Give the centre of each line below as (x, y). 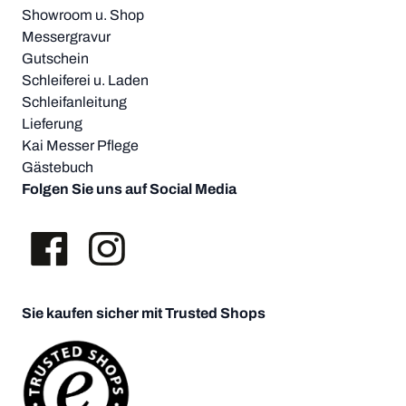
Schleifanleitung (74, 101)
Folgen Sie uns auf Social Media (129, 188)
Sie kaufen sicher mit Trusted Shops (144, 313)
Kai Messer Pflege (80, 145)
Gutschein (55, 58)
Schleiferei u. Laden (85, 80)
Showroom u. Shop (83, 14)
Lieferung (52, 123)
